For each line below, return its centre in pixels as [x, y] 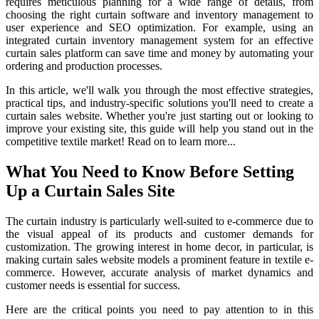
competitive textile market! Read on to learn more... [121, 141]
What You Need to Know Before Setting [150, 171]
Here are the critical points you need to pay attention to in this [159, 309]
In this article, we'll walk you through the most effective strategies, [159, 90]
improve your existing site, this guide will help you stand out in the [159, 128]
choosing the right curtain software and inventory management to [159, 14]
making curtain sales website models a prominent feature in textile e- [159, 259]
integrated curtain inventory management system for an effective [159, 40]
